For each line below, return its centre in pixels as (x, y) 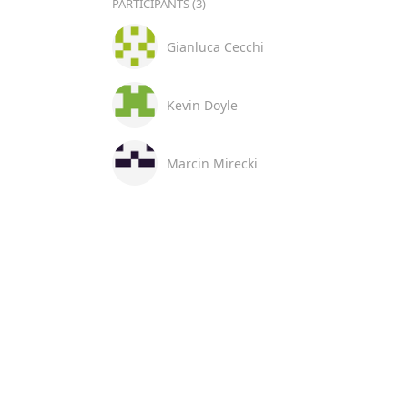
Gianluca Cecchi (215, 46)
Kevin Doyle (202, 105)
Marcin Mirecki (212, 163)
